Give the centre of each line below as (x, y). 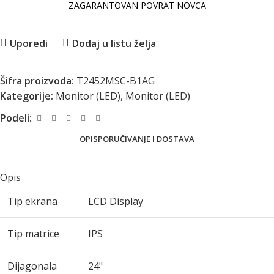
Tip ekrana (32, 201)
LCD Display (116, 201)
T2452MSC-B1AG (116, 81)
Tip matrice (33, 234)
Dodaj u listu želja (114, 43)
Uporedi (28, 43)
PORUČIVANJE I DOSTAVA (146, 139)
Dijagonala (32, 266)
